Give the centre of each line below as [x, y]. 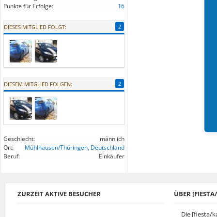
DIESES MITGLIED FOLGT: [35, 27]
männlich [112, 139]
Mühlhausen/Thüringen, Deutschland [75, 147]
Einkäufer [112, 156]
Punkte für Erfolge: [28, 6]
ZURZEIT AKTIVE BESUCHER [59, 194]
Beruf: [12, 156]
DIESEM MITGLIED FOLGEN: [38, 84]
